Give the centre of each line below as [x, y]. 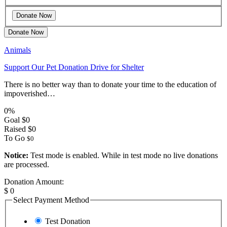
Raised [15, 129]
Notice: [16, 156]
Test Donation [68, 221]
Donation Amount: [34, 182]
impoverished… [30, 94]
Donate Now [26, 32]
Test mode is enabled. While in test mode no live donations [123, 156]
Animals [17, 50]
